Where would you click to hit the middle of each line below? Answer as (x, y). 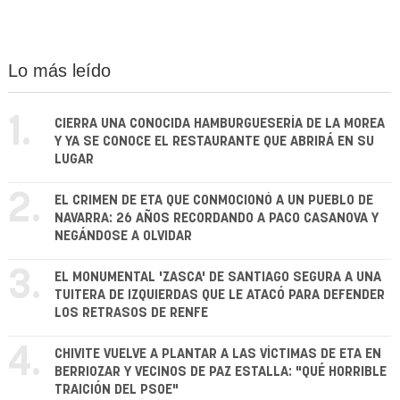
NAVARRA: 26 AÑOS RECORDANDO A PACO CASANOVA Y (217, 219)
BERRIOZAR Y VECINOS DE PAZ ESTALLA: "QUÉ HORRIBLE (221, 372)
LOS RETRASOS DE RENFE (131, 313)
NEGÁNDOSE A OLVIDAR (123, 237)
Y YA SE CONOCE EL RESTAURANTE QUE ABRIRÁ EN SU (214, 142)
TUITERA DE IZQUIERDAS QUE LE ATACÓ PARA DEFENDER (220, 296)
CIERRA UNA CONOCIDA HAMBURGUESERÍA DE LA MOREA (220, 124)
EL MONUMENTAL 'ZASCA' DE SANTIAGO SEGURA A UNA (218, 278)
